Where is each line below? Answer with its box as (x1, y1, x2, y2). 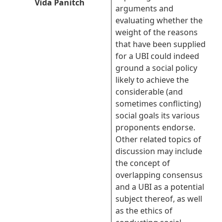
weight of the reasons (115, 27, 198, 38)
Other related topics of (115, 134, 201, 145)
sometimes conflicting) (115, 98, 201, 109)
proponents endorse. (115, 122, 195, 133)
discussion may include (115, 146, 202, 157)
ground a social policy (115, 62, 197, 73)
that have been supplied (115, 39, 206, 50)
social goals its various (115, 110, 200, 121)
